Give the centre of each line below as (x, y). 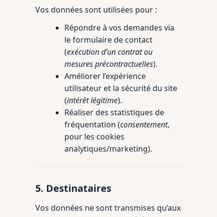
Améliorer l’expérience (105, 76)
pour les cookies (94, 137)
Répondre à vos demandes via (119, 28)
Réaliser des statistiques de (114, 112)
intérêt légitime (92, 100)
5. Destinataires (73, 188)
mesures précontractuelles (109, 64)
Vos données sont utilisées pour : (96, 10)
